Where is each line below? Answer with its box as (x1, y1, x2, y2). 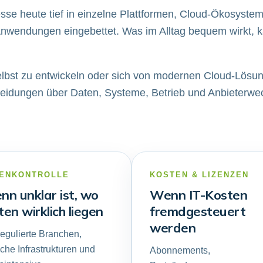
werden (150, 220, 195, 236)
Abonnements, (150, 245, 210, 255)
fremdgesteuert (150, 203, 245, 220)
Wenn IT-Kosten (150, 187, 247, 203)
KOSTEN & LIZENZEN (150, 170, 249, 179)
